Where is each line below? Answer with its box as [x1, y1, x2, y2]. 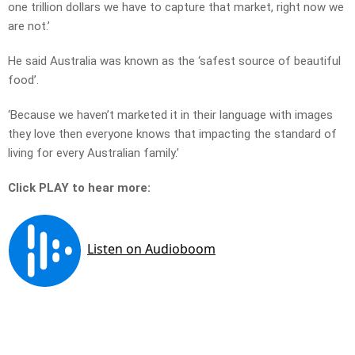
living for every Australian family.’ [8, 146, 179, 161]
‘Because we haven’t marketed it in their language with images [8, 108, 333, 123]
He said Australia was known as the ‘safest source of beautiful [8, 54, 341, 69]
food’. [8, 73, 39, 88]
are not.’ [8, 19, 50, 34]
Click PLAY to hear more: [8, 181, 151, 196]
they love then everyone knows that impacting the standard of [8, 127, 337, 142]
